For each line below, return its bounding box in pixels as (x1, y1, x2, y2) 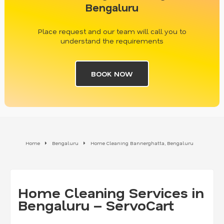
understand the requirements (60, 35, 163, 45)
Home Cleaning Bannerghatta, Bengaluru (90, 139, 193, 146)
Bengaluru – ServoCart (18, 195, 174, 214)
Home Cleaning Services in (18, 183, 204, 201)
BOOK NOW (91, 68, 133, 78)
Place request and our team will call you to (37, 26, 186, 36)
